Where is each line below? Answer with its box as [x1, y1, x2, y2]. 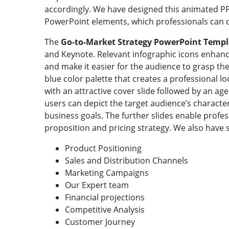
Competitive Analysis [65, 203, 147, 215]
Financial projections [65, 191, 145, 203]
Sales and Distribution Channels [65, 154, 188, 166]
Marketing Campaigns [65, 167, 149, 178]
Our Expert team [65, 179, 129, 191]
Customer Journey [65, 216, 135, 227]
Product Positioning [65, 142, 142, 154]
